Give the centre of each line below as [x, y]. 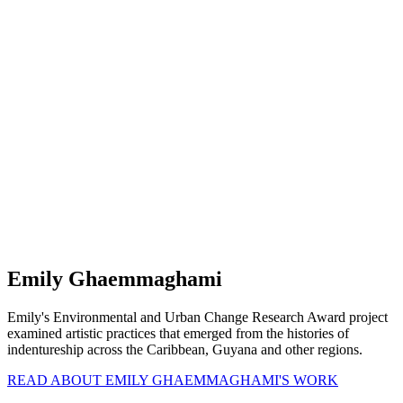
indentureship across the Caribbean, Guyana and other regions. [185, 349]
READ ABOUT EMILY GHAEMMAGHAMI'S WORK [173, 380]
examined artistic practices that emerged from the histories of [178, 333]
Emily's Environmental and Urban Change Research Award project [197, 317]
